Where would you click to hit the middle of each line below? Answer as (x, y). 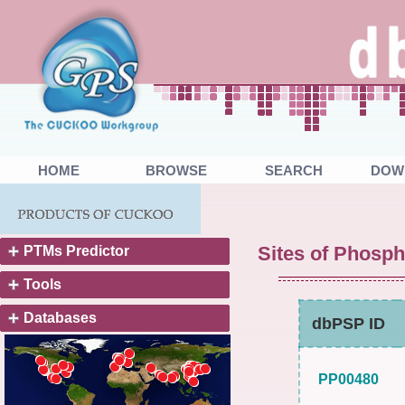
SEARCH (294, 170)
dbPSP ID (348, 324)
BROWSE (176, 170)
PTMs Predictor (76, 251)
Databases (60, 318)
